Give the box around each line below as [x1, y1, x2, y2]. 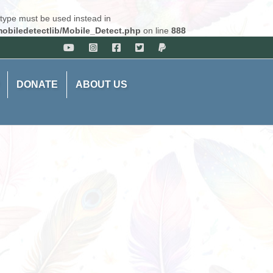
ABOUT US [76, 79, 128, 90]
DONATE [16, 79, 58, 90]
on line [141, 26, 171, 35]
